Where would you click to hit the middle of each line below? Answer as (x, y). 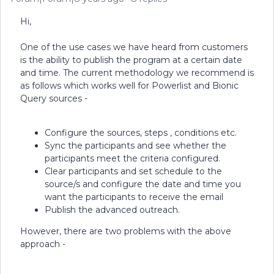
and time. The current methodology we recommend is (137, 73)
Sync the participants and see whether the (135, 146)
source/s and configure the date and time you (143, 184)
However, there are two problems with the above (126, 231)
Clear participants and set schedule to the (133, 171)
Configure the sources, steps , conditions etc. (141, 133)
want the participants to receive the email (134, 197)
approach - (43, 244)
